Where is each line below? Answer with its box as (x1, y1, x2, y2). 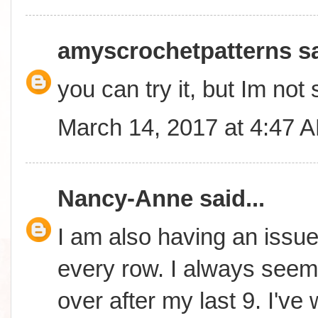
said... (193, 185, 265, 212)
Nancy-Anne (57, 185, 193, 212)
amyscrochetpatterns (57, 37, 292, 64)
